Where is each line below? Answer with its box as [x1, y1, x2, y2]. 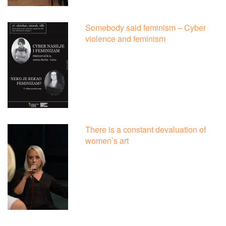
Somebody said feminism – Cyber [85, 22, 206, 34]
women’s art [85, 135, 129, 147]
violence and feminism [85, 33, 166, 45]
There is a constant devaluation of [85, 124, 206, 136]
